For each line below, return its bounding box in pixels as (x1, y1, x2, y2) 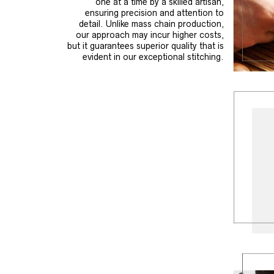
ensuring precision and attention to (85, 7, 224, 18)
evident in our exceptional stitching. (83, 51, 224, 62)
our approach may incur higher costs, (76, 29, 224, 40)
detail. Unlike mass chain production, (79, 18, 224, 29)
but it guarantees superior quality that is (67, 40, 224, 51)
